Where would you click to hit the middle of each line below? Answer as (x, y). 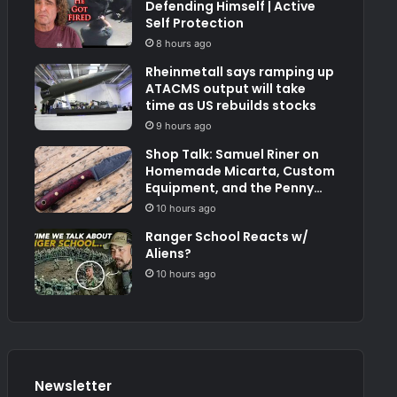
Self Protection (194, 23)
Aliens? (168, 254)
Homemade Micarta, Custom (240, 171)
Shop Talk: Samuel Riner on (232, 155)
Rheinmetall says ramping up (239, 72)
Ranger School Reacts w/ (226, 237)
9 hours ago (183, 126)
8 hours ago (183, 44)
